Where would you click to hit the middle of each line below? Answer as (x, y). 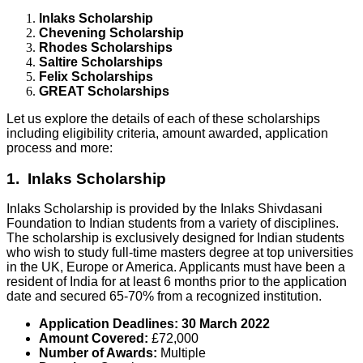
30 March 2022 (226, 324)
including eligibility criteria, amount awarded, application (167, 133)
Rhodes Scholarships (106, 47)
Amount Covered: (95, 339)
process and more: (60, 147)
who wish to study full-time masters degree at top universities (180, 253)
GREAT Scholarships (104, 91)
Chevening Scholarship (111, 32)
